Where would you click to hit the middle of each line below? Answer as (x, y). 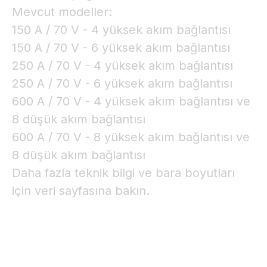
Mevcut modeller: (62, 12)
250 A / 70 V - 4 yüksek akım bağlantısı (122, 66)
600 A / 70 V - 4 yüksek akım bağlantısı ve (131, 101)
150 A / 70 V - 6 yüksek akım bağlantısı (121, 48)
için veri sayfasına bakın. (81, 191)
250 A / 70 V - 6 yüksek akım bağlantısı (122, 83)
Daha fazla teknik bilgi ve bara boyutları (123, 173)
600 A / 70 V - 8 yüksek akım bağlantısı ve (131, 137)
